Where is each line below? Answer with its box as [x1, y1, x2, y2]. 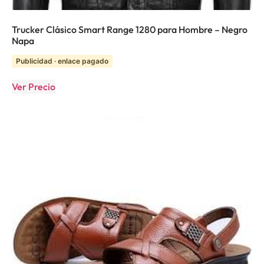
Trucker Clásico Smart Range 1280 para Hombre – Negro [12, 23, 247, 35]
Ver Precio [12, 80, 55, 93]
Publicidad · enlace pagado [16, 56, 108, 65]
